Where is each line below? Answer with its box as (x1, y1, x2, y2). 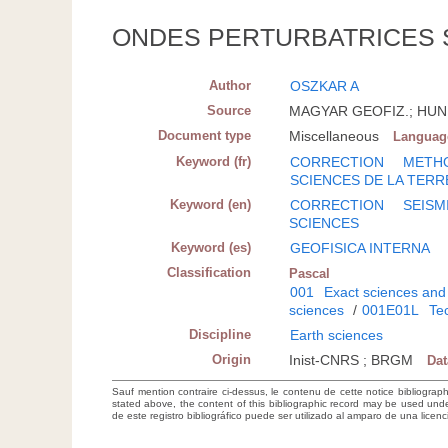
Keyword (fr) (176, 154, 252, 170)
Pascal (289, 266, 331, 282)
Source (207, 103, 252, 119)
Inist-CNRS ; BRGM (289, 352, 414, 369)
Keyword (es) (171, 240, 252, 256)
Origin (212, 352, 252, 368)
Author (209, 78, 252, 94)
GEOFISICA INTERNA (290, 240, 431, 257)
